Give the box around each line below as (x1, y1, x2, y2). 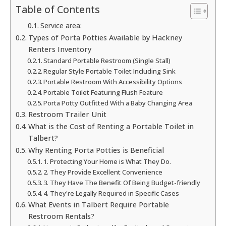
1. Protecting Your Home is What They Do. (43, 157, 172, 166)
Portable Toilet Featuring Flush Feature (43, 88, 163, 97)
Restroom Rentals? (28, 211, 94, 221)
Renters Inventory (28, 44, 91, 54)
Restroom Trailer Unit (28, 109, 106, 120)
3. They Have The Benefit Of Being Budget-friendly (43, 178, 201, 188)
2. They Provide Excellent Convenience (43, 167, 163, 177)
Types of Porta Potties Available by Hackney (28, 33, 182, 43)
